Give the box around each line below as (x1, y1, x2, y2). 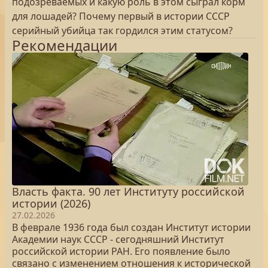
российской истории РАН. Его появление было (12, 245, 230, 258)
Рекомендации (12, 35, 117, 55)
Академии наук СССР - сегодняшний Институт (12, 233, 224, 246)
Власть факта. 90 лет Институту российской (12, 184, 245, 199)
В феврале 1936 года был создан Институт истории (12, 221, 251, 234)
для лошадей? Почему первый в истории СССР (12, 10, 230, 23)
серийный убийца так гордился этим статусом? (12, 24, 233, 37)
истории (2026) (12, 196, 90, 211)
